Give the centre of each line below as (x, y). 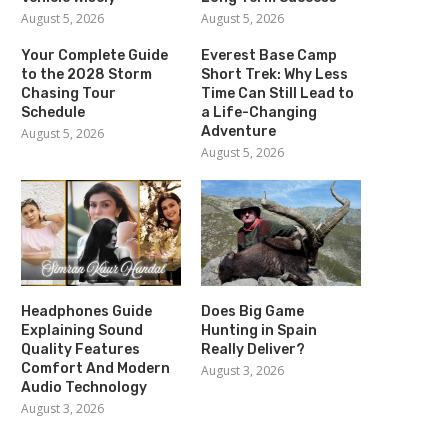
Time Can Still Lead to (278, 93)
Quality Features (80, 350)
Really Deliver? (253, 350)
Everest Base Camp (269, 55)
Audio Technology (84, 388)
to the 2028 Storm (86, 74)
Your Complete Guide (94, 55)
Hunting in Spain (259, 331)
